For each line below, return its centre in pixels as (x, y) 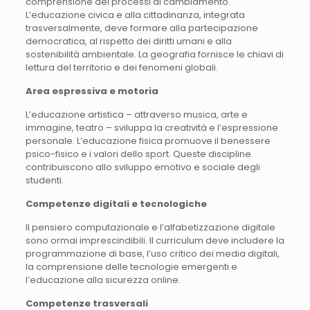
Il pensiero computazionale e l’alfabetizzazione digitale (150, 227)
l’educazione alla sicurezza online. (103, 280)
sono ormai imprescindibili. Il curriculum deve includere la (155, 240)
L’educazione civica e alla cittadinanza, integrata (135, 15)
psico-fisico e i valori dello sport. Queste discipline (138, 154)
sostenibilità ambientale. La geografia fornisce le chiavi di (154, 54)
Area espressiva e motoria (92, 91)
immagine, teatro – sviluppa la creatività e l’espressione (152, 127)
